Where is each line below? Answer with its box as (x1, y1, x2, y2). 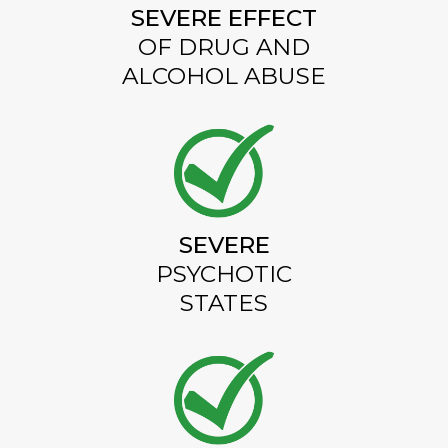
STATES (180, 288, 268, 317)
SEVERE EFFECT (131, 3, 317, 32)
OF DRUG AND (138, 32, 310, 61)
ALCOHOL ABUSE (122, 61, 326, 90)
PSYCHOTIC (156, 259, 292, 288)
